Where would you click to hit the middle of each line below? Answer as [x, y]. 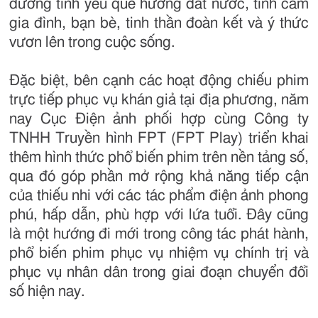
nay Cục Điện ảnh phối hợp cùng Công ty [159, 119]
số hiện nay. [47, 292]
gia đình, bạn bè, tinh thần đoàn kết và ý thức [159, 23]
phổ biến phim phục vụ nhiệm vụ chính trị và [159, 253]
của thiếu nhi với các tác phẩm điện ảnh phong [159, 196]
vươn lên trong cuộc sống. [92, 43]
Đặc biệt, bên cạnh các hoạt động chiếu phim [159, 81]
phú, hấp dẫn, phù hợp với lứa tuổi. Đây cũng [159, 215]
